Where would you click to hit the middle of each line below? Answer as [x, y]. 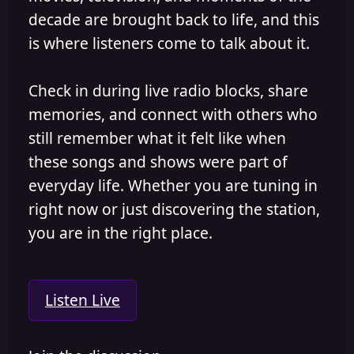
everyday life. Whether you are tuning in [173, 185]
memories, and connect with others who [173, 114]
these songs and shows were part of [158, 161]
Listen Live [83, 299]
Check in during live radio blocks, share [168, 90]
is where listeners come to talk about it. [169, 43]
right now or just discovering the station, [174, 209]
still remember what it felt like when [157, 137]
